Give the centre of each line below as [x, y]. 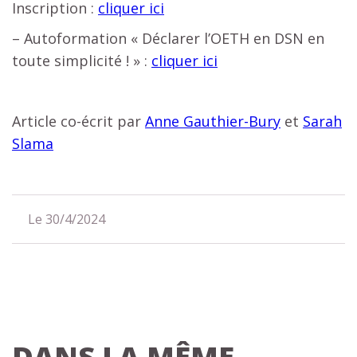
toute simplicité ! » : [82, 60]
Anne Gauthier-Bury [213, 121]
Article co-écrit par [78, 121]
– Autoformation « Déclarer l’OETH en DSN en [168, 38]
